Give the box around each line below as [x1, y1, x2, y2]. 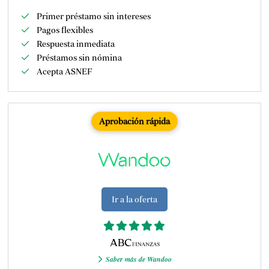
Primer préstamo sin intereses [36, 11, 151, 21]
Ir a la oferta [111, 194, 157, 204]
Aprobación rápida [98, 116, 170, 126]
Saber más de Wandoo [106, 254, 172, 265]
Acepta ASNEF [36, 66, 92, 76]
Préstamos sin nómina [36, 52, 122, 62]
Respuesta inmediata [36, 38, 115, 49]
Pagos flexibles [36, 25, 93, 35]
